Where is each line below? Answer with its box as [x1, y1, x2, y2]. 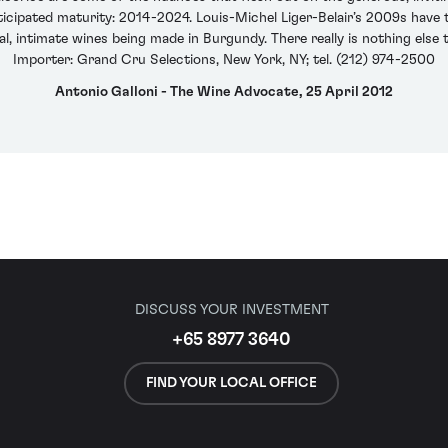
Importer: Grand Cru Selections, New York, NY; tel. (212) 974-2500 [13, 53, 435, 68]
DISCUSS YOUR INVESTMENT [134, 301, 329, 317]
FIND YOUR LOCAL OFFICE [146, 376, 317, 391]
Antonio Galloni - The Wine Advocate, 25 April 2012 [55, 84, 393, 99]
